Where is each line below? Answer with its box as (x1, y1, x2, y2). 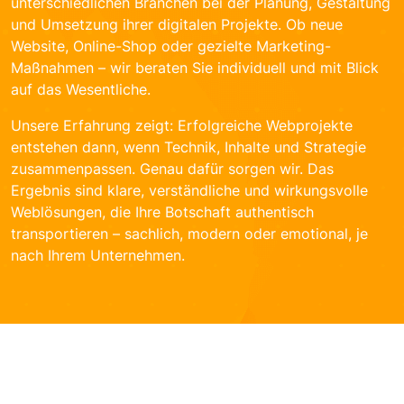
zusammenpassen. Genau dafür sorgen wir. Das (11, 160, 334, 179)
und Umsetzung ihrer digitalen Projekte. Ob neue (11, 15, 343, 34)
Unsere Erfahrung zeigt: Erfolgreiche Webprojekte (11, 116, 353, 135)
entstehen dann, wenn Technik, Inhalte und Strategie (11, 138, 366, 157)
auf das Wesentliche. (11, 80, 151, 99)
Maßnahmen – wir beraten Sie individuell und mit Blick (11, 59, 379, 78)
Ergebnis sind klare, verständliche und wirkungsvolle (11, 181, 368, 200)
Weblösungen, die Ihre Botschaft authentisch (11, 203, 314, 222)
